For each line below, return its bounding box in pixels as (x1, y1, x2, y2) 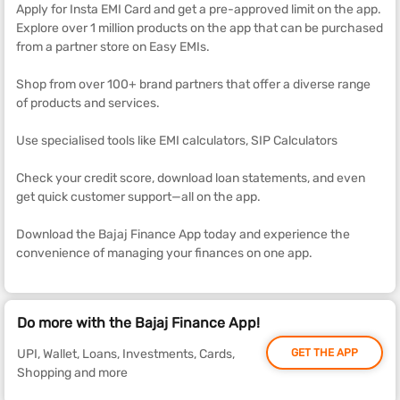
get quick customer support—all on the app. (16, 188, 261, 204)
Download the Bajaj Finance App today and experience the (16, 226, 350, 242)
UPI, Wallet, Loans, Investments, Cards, (17, 346, 235, 362)
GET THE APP (291, 346, 358, 359)
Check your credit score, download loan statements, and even (16, 170, 365, 186)
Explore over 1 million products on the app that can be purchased (16, 20, 383, 36)
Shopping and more (17, 364, 128, 380)
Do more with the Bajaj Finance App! (17, 313, 260, 331)
